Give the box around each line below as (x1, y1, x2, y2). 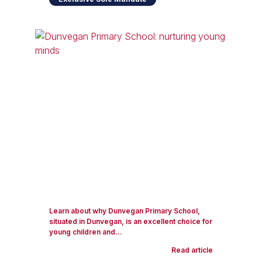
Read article (171, 246, 213, 254)
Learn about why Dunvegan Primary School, (49, 206, 200, 215)
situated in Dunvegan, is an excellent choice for (49, 217, 212, 226)
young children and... (49, 227, 122, 236)
